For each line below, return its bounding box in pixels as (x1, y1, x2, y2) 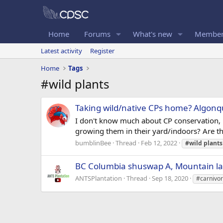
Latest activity (41, 46, 82, 55)
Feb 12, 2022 (141, 138, 177, 147)
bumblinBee (75, 138, 111, 147)
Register (90, 46, 114, 55)
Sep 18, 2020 (152, 173, 188, 183)
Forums (84, 28, 111, 39)
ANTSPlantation (75, 173, 122, 183)
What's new (132, 28, 172, 39)
